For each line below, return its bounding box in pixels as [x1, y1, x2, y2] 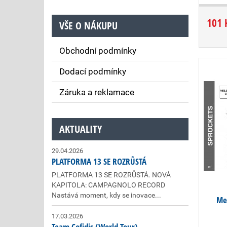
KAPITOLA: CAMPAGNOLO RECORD [52, 181, 165, 189]
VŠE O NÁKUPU [59, 19, 118, 32]
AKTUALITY [59, 122, 102, 136]
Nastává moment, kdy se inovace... [52, 191, 161, 199]
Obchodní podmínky [59, 46, 136, 56]
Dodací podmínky [59, 66, 126, 77]
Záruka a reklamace [59, 87, 134, 97]
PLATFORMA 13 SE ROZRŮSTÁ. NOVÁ [52, 171, 171, 179]
